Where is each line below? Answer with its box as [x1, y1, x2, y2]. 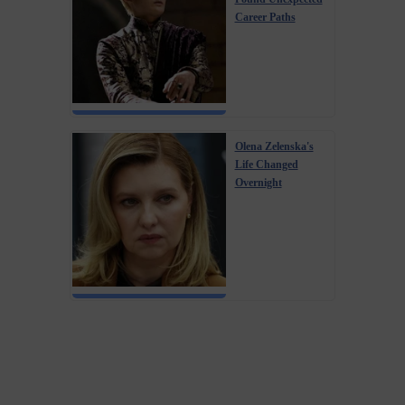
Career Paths [234, 10, 296, 24]
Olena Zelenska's [234, 139, 314, 153]
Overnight [234, 175, 282, 189]
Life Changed [234, 157, 298, 171]
